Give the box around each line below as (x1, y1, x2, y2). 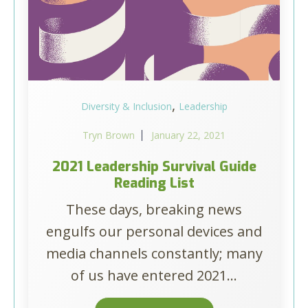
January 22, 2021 (151, 129, 225, 142)
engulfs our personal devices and (46, 222, 262, 241)
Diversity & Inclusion (80, 100, 172, 113)
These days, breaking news (66, 200, 242, 219)
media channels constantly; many (45, 244, 263, 263)
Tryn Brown (82, 129, 135, 142)
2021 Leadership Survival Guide (52, 157, 256, 176)
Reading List (113, 174, 195, 192)
